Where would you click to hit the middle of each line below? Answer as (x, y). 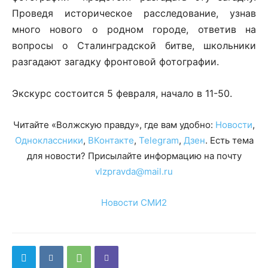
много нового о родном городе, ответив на (134, 29)
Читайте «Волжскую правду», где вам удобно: (114, 125)
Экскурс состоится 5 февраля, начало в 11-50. (122, 93)
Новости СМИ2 (134, 202)
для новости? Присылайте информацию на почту (134, 156)
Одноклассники (49, 140)
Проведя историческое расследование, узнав (134, 13)
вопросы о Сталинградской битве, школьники (134, 45)
